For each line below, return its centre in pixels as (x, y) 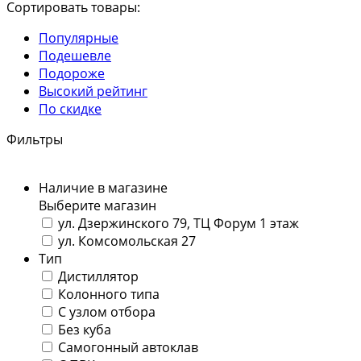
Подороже (72, 73)
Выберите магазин (98, 205)
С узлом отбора (107, 311)
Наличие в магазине (103, 187)
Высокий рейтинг (93, 91)
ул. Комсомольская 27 (127, 241)
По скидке (70, 108)
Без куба (85, 329)
